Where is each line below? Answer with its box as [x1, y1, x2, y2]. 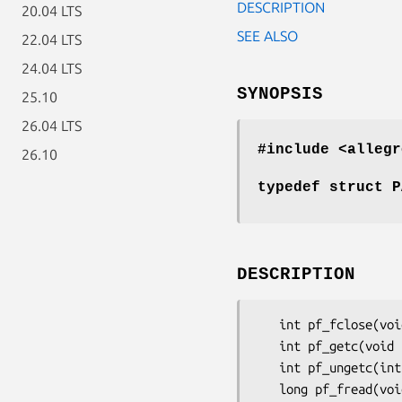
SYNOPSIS [237, 83, 323, 104]
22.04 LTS [22, 31, 82, 48]
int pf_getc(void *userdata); [258, 337, 279, 354]
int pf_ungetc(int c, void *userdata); [258, 359, 279, 375]
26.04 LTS [22, 118, 82, 134]
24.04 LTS [22, 60, 82, 76]
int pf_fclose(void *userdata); [258, 316, 279, 332]
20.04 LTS [22, 3, 82, 19]
